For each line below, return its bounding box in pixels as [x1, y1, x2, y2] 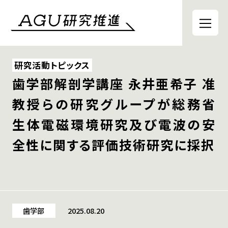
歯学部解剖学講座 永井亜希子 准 [12, 74, 216, 93]
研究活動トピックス [14, 59, 91, 72]
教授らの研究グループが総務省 [12, 95, 216, 113]
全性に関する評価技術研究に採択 [12, 135, 215, 154]
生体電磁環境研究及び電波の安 [12, 115, 216, 134]
